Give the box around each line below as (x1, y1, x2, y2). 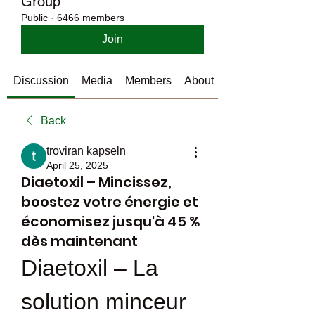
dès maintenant (21, 231, 138, 251)
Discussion (13, 75, 69, 86)
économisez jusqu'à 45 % (21, 212, 200, 231)
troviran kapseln (46, 145, 126, 157)
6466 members (57, 12, 124, 23)
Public (21, 12, 48, 23)
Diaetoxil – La (21, 255, 158, 281)
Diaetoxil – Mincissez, (21, 172, 172, 192)
